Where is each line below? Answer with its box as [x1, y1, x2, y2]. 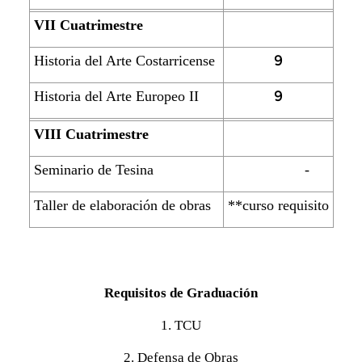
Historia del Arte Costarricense [33, 53, 215, 69]
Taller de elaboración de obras [33, 197, 219, 214]
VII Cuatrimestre [33, 17, 143, 34]
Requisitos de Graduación [104, 285, 258, 301]
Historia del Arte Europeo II [33, 88, 199, 105]
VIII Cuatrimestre [33, 126, 149, 143]
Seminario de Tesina [33, 162, 154, 179]
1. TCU [161, 318, 201, 334]
